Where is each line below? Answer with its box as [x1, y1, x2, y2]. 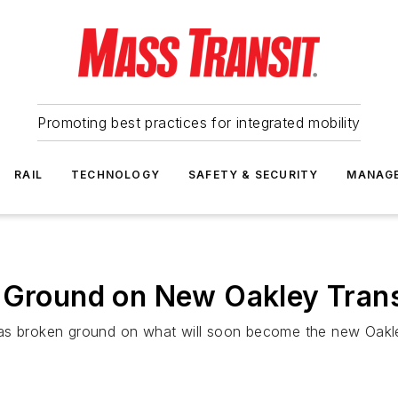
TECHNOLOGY [71, 168, 160, 181]
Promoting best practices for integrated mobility [37, 114, 361, 131]
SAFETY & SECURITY [188, 168, 319, 181]
